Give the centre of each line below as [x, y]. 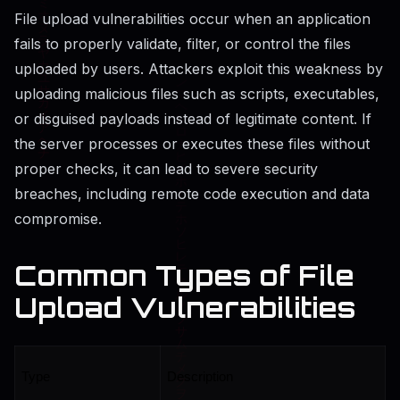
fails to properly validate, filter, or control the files [183, 44]
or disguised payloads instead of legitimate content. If [193, 119]
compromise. [58, 219]
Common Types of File [184, 276]
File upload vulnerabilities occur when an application [192, 19]
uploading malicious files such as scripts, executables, [197, 94]
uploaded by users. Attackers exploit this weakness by [199, 69]
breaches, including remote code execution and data [192, 194]
